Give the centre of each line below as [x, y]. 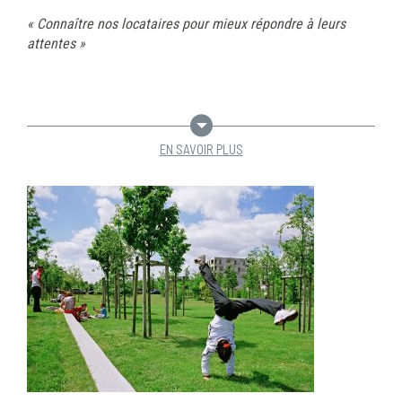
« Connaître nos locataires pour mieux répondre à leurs [186, 23]
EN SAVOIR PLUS [201, 149]
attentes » [56, 43]
